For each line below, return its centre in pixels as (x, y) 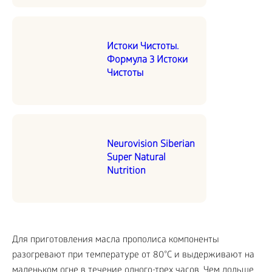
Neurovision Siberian (151, 145)
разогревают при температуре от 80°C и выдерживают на (133, 256)
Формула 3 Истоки (147, 61)
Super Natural (136, 158)
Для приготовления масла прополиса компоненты (116, 241)
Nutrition (126, 172)
